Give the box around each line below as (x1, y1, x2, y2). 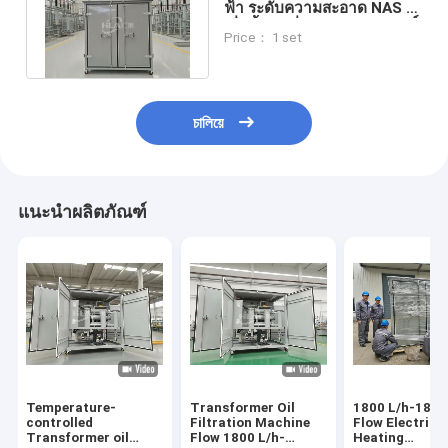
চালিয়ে (192, 114, 224, 133)
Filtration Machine (189, 415, 310, 431)
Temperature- (26, 400, 117, 416)
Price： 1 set (224, 29, 303, 45)
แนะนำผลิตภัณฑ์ (17, 202, 147, 223)
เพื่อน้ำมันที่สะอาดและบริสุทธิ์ (224, 17, 418, 36)
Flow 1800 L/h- (189, 430, 285, 446)
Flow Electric (353, 415, 438, 431)
